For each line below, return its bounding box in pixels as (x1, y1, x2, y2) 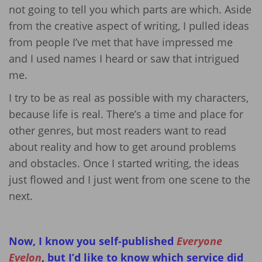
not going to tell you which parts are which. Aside (9, 2, 251, 17)
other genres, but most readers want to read (9, 123, 226, 137)
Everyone (177, 233, 222, 248)
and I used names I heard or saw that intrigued (9, 51, 239, 66)
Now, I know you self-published (9, 233, 177, 248)
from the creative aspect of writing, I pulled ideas (9, 19, 249, 33)
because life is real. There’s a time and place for (9, 106, 243, 121)
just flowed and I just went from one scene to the (9, 172, 250, 187)
